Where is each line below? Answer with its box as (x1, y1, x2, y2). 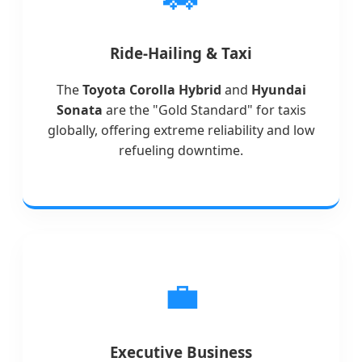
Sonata (56, 101, 103, 120)
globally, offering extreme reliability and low (47, 121, 315, 140)
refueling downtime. (119, 141, 243, 160)
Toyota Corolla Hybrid (82, 81, 221, 99)
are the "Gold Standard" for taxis (102, 101, 306, 120)
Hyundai (250, 81, 306, 99)
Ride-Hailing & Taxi (110, 43, 252, 64)
